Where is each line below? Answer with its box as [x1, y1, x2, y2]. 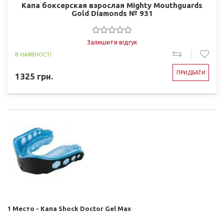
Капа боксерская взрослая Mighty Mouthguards [21, 1, 202, 9]
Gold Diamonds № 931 [71, 9, 153, 17]
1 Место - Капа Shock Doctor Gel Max [7, 205, 131, 212]
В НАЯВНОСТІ [15, 51, 51, 57]
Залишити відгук [86, 38, 137, 45]
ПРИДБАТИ [176, 69, 205, 75]
